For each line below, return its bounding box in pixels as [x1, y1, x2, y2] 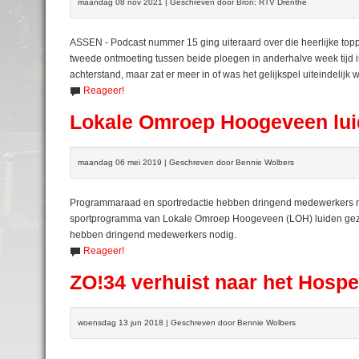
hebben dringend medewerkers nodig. [70, 229, 236, 240]
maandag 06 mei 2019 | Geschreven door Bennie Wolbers [78, 158, 294, 167]
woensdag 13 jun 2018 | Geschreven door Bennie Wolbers [78, 318, 296, 327]
